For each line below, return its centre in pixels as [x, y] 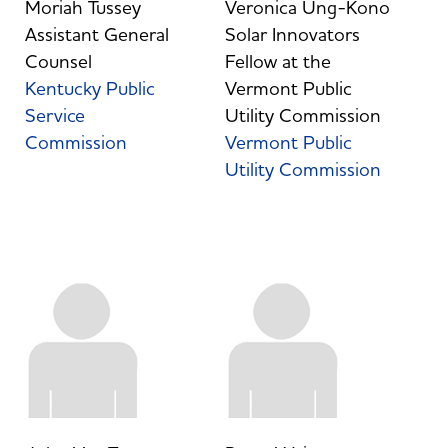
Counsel [58, 61]
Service [54, 115]
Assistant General [96, 34]
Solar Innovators [292, 34]
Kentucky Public [89, 88]
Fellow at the [277, 61]
